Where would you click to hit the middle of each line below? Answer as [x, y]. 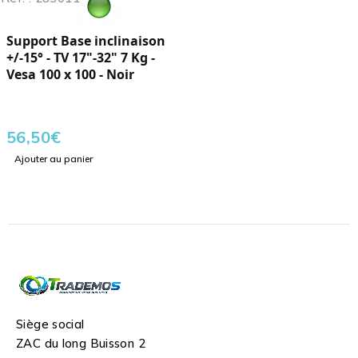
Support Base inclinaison [86, 41]
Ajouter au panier [54, 159]
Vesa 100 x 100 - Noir [70, 75]
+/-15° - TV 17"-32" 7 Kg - [81, 58]
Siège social [50, 324]
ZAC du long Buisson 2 [81, 344]
